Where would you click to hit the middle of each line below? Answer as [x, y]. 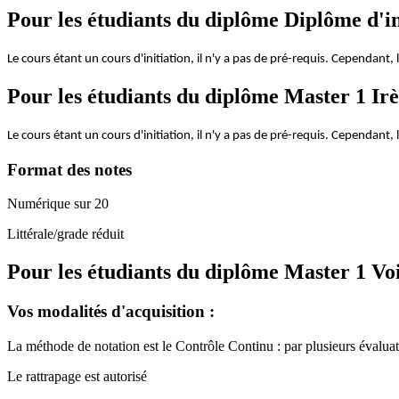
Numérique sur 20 [58, 204]
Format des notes [69, 169]
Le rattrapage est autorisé [77, 376]
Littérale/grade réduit [65, 234]
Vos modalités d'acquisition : [111, 312]
